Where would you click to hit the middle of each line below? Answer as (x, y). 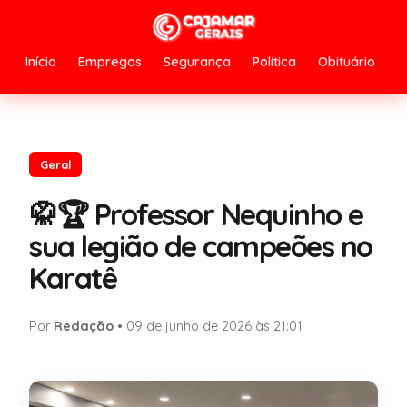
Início (41, 62)
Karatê (73, 278)
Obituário (347, 62)
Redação (84, 326)
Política (274, 62)
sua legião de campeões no (201, 246)
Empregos (110, 62)
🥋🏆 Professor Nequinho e (196, 214)
